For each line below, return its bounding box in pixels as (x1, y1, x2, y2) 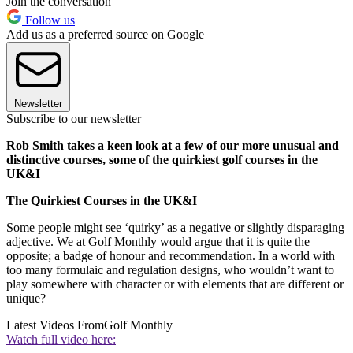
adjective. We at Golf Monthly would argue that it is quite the (6, 235, 310, 249)
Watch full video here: (6, 333, 116, 347)
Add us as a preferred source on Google (6, 28, 204, 42)
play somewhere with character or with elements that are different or (6, 277, 344, 292)
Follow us (22, 13, 75, 28)
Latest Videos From (6, 318, 104, 333)
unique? (6, 292, 46, 306)
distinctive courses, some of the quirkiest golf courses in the (6, 153, 318, 167)
